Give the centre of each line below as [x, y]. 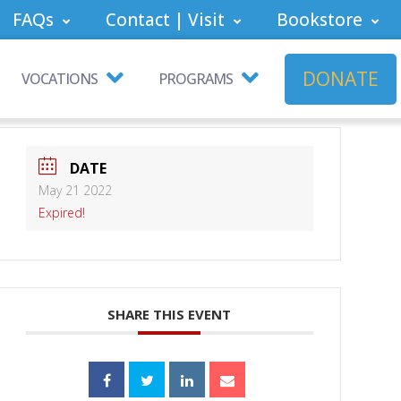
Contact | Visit [165, 20]
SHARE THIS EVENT [170, 315]
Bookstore [320, 20]
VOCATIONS [60, 79]
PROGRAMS [196, 79]
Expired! [61, 213]
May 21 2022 [75, 191]
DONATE [341, 78]
